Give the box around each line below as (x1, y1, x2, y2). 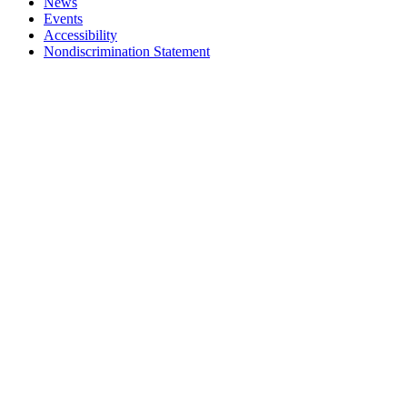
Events (44, 11, 83, 26)
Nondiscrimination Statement (44, 44, 210, 59)
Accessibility (44, 27, 117, 43)
